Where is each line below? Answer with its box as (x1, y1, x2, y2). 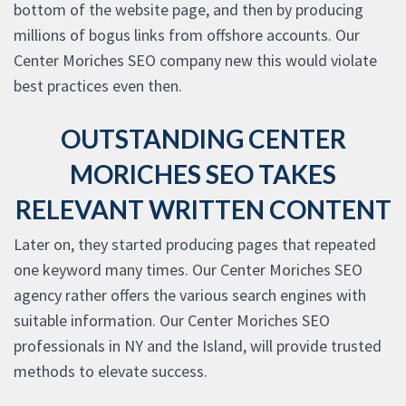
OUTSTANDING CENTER (60, 123, 346, 155)
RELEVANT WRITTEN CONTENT (14, 194, 391, 226)
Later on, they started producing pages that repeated (14, 234, 376, 256)
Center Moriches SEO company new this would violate (14, 50, 377, 72)
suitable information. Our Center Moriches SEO (14, 310, 330, 332)
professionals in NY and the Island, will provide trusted (14, 335, 382, 357)
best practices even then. (14, 75, 182, 97)
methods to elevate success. (14, 361, 208, 382)
